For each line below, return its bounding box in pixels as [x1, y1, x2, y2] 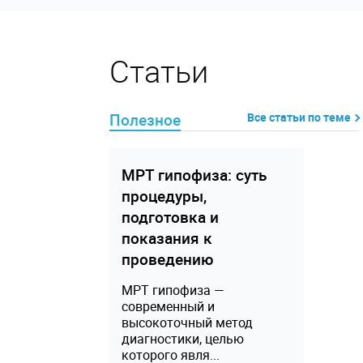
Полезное [109, 109, 181, 130]
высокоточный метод [121, 314, 253, 331]
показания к [121, 228, 212, 248]
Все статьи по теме [246, 109, 351, 125]
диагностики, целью [121, 330, 244, 348]
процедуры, [121, 186, 207, 206]
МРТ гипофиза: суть [121, 164, 267, 185]
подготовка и [121, 207, 219, 227]
